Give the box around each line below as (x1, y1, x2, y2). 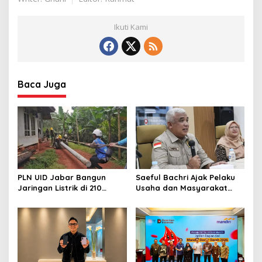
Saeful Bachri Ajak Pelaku (135, 172, 235, 182)
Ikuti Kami (114, 22, 148, 33)
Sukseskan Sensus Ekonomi (135, 193, 240, 203)
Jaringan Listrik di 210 (18, 182, 102, 192)
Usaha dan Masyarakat (135, 182, 227, 192)
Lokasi (18, 193, 42, 203)
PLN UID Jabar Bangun (18, 172, 106, 182)
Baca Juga (18, 78, 66, 91)
